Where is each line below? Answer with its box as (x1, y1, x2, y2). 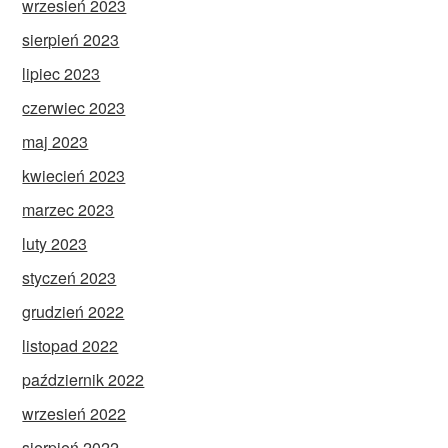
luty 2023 (22, 231, 88, 255)
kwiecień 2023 (22, 163, 126, 187)
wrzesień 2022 (22, 401, 127, 425)
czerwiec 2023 (22, 95, 126, 119)
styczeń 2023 (22, 265, 117, 289)
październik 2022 (22, 367, 145, 391)
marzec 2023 (22, 197, 115, 221)
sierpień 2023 (22, 27, 120, 51)
